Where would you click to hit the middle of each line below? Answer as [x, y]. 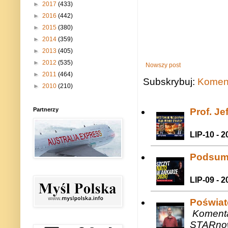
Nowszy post [163, 65]
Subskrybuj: [170, 81]
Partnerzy [46, 110]
